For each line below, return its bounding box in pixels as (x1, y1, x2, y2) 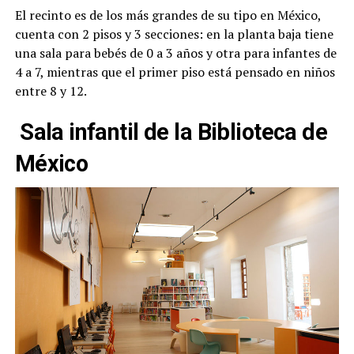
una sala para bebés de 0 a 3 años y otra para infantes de (14, 43, 337, 62)
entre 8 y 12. (14, 81, 87, 100)
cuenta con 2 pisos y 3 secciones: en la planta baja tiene (14, 24, 333, 43)
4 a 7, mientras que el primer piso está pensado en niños (14, 62, 335, 81)
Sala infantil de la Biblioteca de (14, 118, 328, 145)
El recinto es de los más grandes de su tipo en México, (14, 6, 321, 24)
